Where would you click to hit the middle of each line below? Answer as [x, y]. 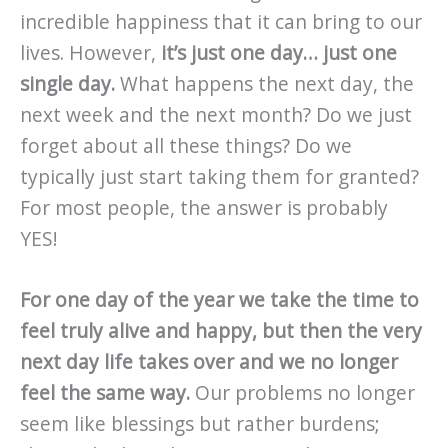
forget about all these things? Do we [186, 145]
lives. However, [90, 52]
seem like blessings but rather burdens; [200, 424]
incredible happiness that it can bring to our [221, 21]
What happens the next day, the [264, 83]
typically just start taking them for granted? [219, 176]
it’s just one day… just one [279, 52]
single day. [67, 83]
